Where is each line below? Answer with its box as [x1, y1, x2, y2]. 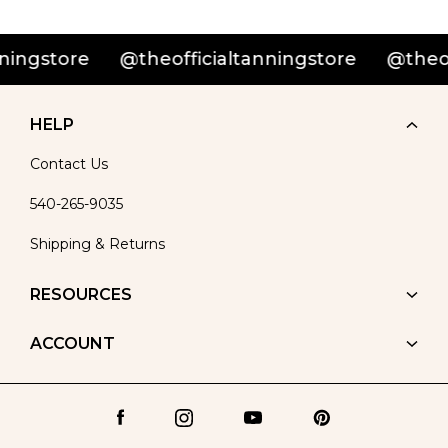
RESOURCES [30, 285, 132, 304]
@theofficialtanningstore [83, 48, 321, 70]
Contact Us [30, 155, 108, 173]
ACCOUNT [30, 334, 115, 353]
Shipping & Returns [30, 235, 165, 253]
